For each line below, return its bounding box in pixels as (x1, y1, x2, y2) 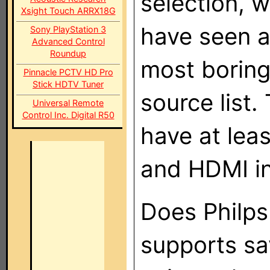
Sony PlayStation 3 (30, 24, 106, 34)
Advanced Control (31, 36, 105, 46)
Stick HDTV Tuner (33, 79, 104, 89)
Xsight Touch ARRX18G (20, 5, 116, 16)
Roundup (50, 48, 86, 58)
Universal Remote (33, 98, 104, 108)
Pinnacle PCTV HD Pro (23, 67, 113, 77)
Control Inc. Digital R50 (22, 110, 115, 120)
